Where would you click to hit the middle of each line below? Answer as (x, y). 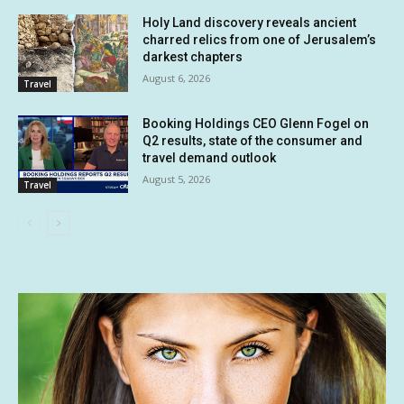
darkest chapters (193, 57)
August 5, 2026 (177, 179)
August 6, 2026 (177, 78)
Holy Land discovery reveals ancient (250, 23)
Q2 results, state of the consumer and (253, 141)
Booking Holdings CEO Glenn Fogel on (256, 124)
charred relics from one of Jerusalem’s (260, 40)
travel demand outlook (210, 158)
